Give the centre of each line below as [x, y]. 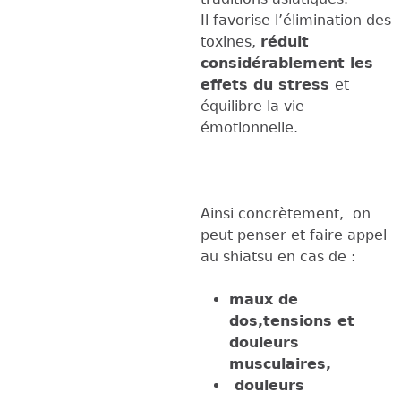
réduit [285, 41]
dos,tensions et [292, 320]
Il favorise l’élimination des [296, 20]
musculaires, [280, 363]
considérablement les [287, 63]
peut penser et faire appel [294, 235]
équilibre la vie [252, 106]
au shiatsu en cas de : [278, 256]
